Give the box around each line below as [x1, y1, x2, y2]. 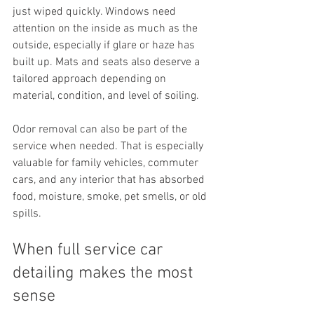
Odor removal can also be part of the [13, 123, 190, 137]
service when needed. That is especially [13, 139, 206, 153]
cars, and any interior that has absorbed [13, 173, 207, 187]
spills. [13, 207, 41, 221]
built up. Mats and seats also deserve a [13, 55, 203, 69]
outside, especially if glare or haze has [13, 39, 198, 53]
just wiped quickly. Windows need [13, 5, 179, 19]
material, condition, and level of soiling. [13, 89, 199, 103]
